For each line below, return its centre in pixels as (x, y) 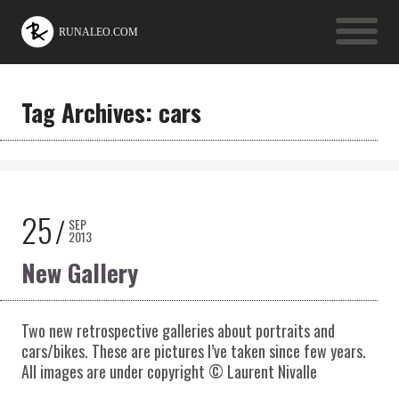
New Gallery (79, 272)
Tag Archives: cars (111, 112)
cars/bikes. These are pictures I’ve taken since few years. (193, 350)
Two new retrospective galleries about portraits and (178, 330)
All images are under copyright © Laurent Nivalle (169, 371)
